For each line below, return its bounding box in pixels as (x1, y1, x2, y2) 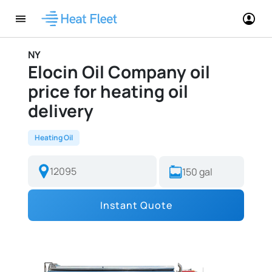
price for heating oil (28, 80, 188, 103)
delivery (28, 99, 93, 122)
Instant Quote (100, 199, 172, 212)
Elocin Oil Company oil (28, 60, 210, 83)
